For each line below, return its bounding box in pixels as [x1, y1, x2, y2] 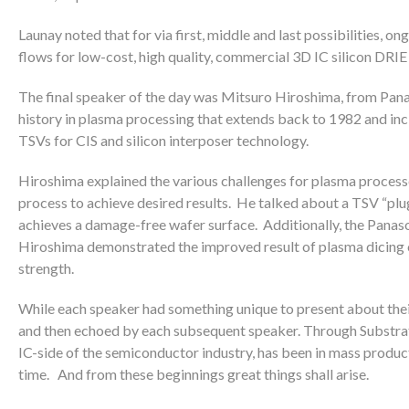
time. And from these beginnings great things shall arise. [18, 365, 369, 383]
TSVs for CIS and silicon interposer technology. [18, 131, 309, 149]
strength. [18, 259, 74, 277]
